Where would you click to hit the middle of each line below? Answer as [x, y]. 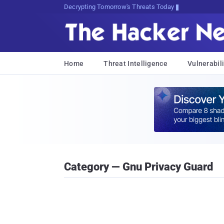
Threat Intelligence [135, 63]
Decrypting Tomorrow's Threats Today [119, 7]
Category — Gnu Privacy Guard [138, 167]
